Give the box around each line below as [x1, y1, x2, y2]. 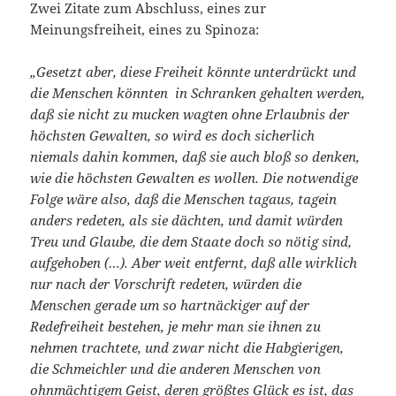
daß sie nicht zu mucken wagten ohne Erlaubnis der [30, 105, 350, 124]
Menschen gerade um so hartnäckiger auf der [30, 296, 310, 315]
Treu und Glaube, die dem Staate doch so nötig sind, [30, 232, 353, 251]
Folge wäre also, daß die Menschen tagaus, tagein [30, 190, 338, 209]
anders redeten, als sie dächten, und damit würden [30, 211, 344, 230]
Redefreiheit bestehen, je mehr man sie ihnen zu [30, 317, 322, 336]
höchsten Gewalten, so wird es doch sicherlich [30, 126, 316, 145]
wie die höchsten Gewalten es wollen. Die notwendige [30, 169, 359, 187]
